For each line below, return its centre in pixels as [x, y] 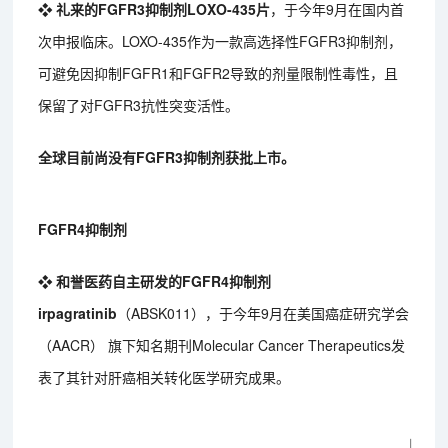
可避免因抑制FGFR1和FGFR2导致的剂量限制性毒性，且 [218, 73]
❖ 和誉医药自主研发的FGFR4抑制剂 [155, 281]
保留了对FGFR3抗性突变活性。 [139, 105]
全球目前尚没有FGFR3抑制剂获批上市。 [167, 157]
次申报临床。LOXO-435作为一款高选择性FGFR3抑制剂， [220, 41]
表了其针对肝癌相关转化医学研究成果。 [164, 377]
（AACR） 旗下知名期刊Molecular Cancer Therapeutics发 [222, 345]
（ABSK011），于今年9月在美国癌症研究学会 [263, 313]
